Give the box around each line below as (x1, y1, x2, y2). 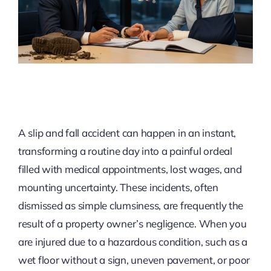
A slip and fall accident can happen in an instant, (18, 126, 237, 140)
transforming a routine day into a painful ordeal (18, 145, 232, 158)
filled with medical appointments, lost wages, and (18, 163, 242, 176)
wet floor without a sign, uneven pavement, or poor (18, 253, 250, 267)
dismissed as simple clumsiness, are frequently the (18, 199, 244, 212)
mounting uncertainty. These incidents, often (18, 181, 218, 194)
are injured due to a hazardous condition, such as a (18, 235, 247, 249)
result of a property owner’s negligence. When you (18, 217, 247, 230)
